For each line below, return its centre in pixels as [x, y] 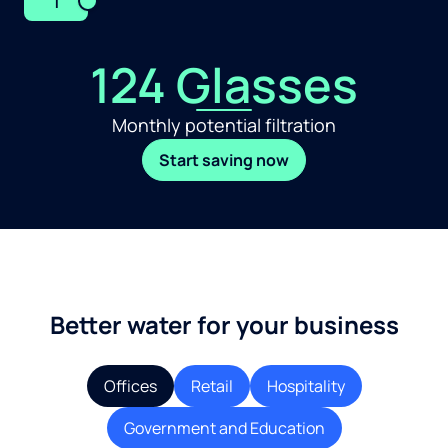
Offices [130, 385]
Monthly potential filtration [224, 124]
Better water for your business [224, 324]
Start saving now [224, 159]
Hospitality [305, 385]
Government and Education [224, 427]
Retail [211, 385]
